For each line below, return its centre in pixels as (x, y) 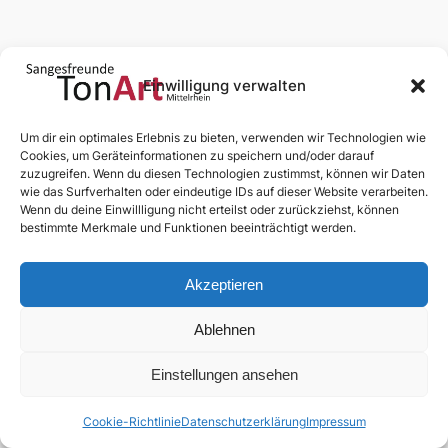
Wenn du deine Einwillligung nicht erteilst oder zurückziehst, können (209, 209)
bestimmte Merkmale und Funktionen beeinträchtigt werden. (188, 227)
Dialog (263, 137)
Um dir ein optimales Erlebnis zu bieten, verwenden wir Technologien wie (223, 137)
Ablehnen (224, 329)
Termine (204, 137)
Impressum (335, 421)
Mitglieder (329, 137)
